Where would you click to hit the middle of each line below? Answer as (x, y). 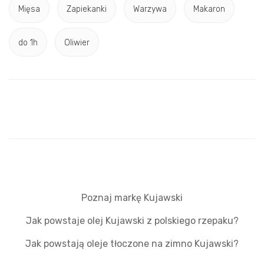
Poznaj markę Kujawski (132, 198)
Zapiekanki (87, 9)
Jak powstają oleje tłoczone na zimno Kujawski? (132, 244)
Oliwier (77, 42)
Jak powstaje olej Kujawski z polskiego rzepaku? (132, 221)
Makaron (209, 9)
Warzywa (150, 9)
